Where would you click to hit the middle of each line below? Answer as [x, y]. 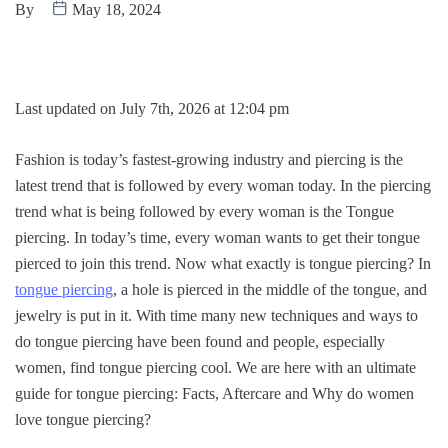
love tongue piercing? [83, 419]
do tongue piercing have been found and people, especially [200, 341]
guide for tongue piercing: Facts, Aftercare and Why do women [214, 393]
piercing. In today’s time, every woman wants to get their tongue [217, 237]
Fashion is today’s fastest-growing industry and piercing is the [209, 159]
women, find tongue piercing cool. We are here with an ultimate [215, 367]
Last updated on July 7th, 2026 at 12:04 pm [152, 108]
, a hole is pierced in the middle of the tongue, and [270, 289]
